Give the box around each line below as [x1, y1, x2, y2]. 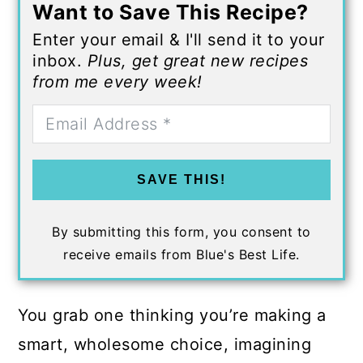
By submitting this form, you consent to [52, 224, 311, 240]
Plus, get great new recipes [87, 51, 309, 70]
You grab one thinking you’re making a [18, 305, 327, 325]
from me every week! [32, 72, 203, 92]
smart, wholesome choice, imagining [18, 335, 312, 354]
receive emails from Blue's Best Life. [63, 246, 300, 263]
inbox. [32, 51, 88, 70]
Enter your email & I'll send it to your [32, 30, 325, 49]
